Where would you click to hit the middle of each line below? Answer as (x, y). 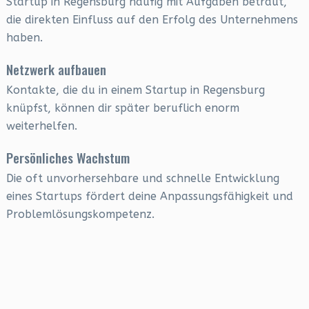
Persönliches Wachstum (68, 157)
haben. (24, 38)
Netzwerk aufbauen (56, 69)
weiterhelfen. (41, 126)
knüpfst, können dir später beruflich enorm (122, 108)
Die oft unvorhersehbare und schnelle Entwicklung (142, 178)
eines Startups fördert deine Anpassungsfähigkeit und (149, 196)
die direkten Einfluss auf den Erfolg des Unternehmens (152, 20)
